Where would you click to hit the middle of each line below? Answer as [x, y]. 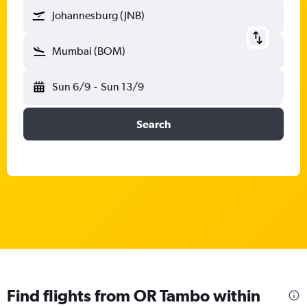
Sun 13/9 [122, 87]
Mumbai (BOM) [89, 51]
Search [153, 124]
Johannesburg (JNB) [98, 15]
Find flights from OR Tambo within [134, 295]
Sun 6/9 [71, 87]
